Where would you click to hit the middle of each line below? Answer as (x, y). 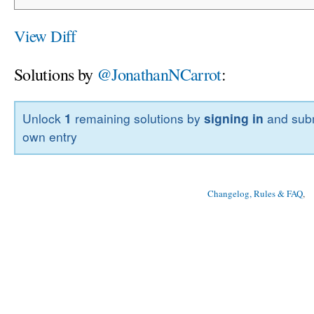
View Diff (45, 35)
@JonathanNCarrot (159, 74)
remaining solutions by (138, 118)
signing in (234, 118)
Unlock (44, 118)
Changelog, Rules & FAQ (255, 194)
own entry (50, 137)
